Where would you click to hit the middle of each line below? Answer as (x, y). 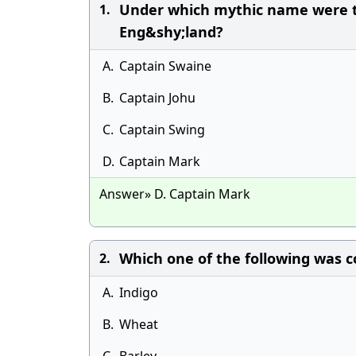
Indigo (139, 292)
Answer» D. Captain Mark (175, 194)
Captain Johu (157, 98)
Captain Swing (162, 130)
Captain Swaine (165, 66)
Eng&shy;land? (171, 32)
